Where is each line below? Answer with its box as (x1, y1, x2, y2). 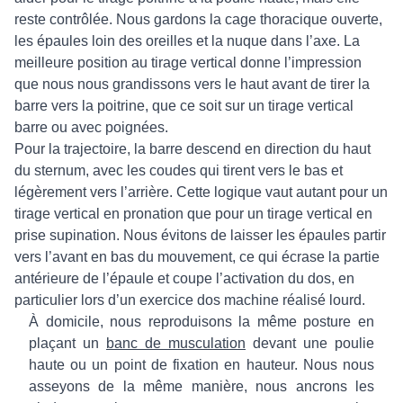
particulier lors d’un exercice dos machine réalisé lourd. (14, 292, 365, 308)
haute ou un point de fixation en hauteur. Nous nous (29, 357, 374, 372)
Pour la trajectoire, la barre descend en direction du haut (14, 141, 371, 157)
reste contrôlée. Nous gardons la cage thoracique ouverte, (14, 12, 382, 27)
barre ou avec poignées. (14, 120, 168, 135)
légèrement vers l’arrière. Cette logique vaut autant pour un (14, 184, 388, 200)
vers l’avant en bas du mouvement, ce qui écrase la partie (14, 249, 380, 264)
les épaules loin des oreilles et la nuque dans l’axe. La (14, 33, 360, 49)
